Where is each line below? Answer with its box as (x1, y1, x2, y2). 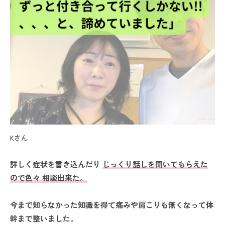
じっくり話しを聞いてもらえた (102, 158, 208, 169)
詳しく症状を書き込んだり (10, 158, 102, 169)
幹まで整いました (10, 212, 70, 223)
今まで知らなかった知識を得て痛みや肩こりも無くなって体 (10, 199, 213, 210)
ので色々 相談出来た (10, 172, 80, 183)
